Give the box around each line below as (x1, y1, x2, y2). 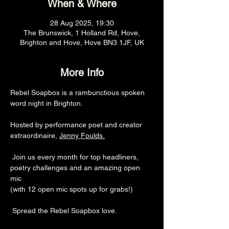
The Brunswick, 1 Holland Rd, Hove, (24, 29, 140, 37)
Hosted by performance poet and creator (10, 121, 144, 129)
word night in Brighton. (10, 99, 83, 107)
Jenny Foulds (59, 131, 103, 140)
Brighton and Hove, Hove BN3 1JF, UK (19, 38, 144, 47)
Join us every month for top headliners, (10, 153, 141, 161)
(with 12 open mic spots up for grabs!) (10, 185, 133, 193)
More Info (60, 66, 104, 79)
